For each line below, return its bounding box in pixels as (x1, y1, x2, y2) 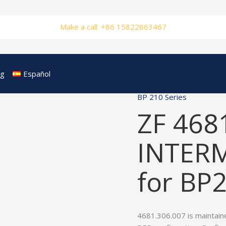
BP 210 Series (137, 92, 187, 102)
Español (23, 69, 50, 79)
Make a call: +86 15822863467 (60, 22, 166, 32)
